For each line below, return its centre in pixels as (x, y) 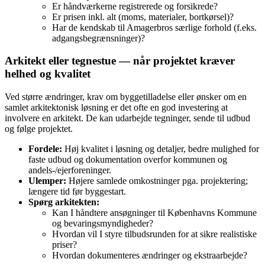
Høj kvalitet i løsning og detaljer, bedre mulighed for (161, 149)
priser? (64, 245)
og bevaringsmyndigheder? (103, 223)
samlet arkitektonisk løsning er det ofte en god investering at (116, 107)
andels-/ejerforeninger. (70, 170)
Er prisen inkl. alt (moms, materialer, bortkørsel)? (143, 17)
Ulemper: (47, 181)
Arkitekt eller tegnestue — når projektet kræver (120, 61)
